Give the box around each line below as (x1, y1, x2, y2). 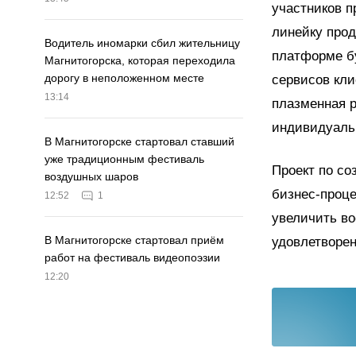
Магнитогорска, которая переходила (44, 54, 235, 68)
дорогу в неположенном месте (44, 72, 204, 85)
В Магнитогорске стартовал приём (44, 234, 224, 247)
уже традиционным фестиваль (44, 153, 204, 166)
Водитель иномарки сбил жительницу (44, 37, 240, 50)
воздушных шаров (44, 170, 138, 184)
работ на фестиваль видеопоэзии (44, 251, 220, 265)
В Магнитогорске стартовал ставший (44, 135, 234, 149)
